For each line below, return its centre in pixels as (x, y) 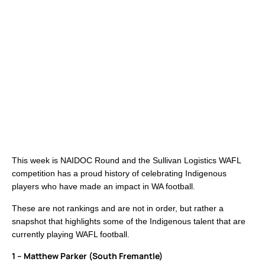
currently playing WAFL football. (71, 235)
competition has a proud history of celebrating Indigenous (119, 174)
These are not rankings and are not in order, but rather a (118, 209)
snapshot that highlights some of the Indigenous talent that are (129, 222)
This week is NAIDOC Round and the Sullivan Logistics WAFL (126, 161)
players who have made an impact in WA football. (104, 187)
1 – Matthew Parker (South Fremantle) (87, 256)
